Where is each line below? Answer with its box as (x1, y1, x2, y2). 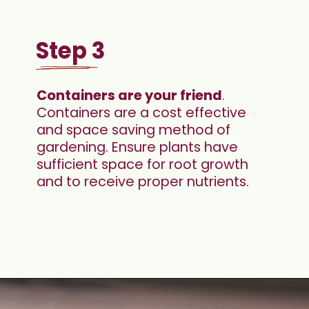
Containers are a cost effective (37, 103, 247, 123)
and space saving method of (37, 120, 231, 140)
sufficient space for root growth (37, 154, 249, 175)
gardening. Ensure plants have (37, 137, 239, 157)
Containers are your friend (37, 86, 223, 106)
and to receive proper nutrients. (37, 172, 250, 192)
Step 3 (36, 34, 106, 66)
